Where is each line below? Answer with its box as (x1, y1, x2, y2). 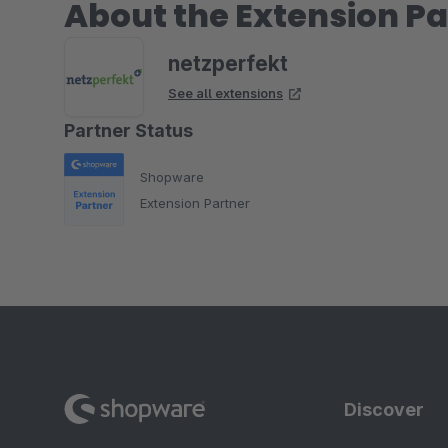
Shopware (140, 168, 204, 185)
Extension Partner (140, 194, 250, 211)
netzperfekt (168, 51, 288, 76)
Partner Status (64, 120, 193, 141)
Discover (344, 399, 424, 420)
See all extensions (168, 85, 283, 101)
